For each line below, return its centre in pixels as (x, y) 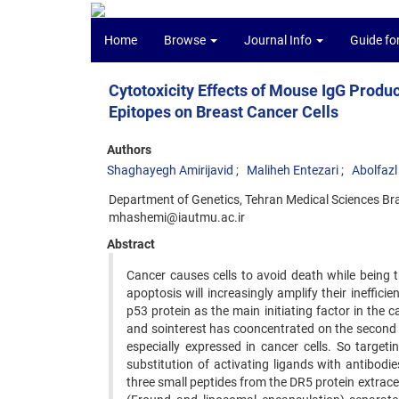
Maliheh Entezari (293, 170)
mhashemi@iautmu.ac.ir (177, 217)
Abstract (131, 244)
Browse (186, 40)
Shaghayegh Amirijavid (170, 170)
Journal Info (279, 40)
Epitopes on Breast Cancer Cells (224, 112)
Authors (129, 150)
